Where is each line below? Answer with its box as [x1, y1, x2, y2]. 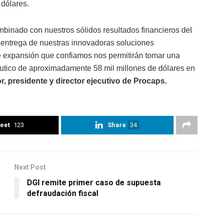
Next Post [14, 163, 46, 171]
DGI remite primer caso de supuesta [27, 177, 161, 187]
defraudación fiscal [27, 188, 98, 198]
